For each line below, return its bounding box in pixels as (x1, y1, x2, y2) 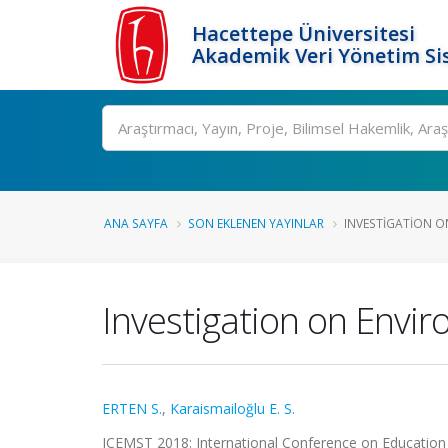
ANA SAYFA (104, 215, 168, 231)
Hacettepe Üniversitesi (192, 20, 415, 47)
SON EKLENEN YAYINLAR (188, 215, 324, 231)
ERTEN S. (102, 399, 162, 418)
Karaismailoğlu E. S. (170, 399, 295, 418)
